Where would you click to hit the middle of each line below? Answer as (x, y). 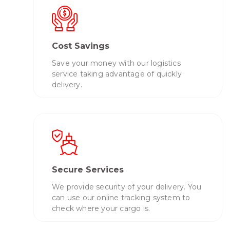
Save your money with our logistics (116, 63)
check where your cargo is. (101, 209)
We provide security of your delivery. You (127, 187)
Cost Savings (81, 46)
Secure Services (88, 170)
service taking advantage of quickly (117, 74)
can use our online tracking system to (121, 198)
